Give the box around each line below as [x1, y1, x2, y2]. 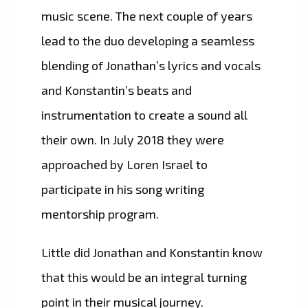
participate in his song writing [41, 181, 204, 197]
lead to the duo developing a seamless [41, 33, 254, 49]
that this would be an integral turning [41, 269, 247, 285]
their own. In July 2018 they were [41, 132, 224, 148]
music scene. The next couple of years [41, 8, 252, 24]
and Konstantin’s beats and [41, 82, 192, 98]
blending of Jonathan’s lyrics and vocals [41, 58, 261, 74]
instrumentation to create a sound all [41, 107, 247, 123]
